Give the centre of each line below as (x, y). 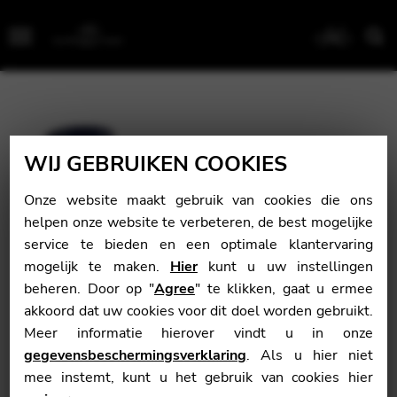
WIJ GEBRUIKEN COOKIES (156, 164)
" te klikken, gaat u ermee (284, 289)
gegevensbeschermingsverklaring (136, 355)
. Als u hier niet (310, 355)
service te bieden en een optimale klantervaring (198, 245)
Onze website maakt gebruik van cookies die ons (198, 200)
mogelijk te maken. (97, 267)
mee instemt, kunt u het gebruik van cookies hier (198, 378)
